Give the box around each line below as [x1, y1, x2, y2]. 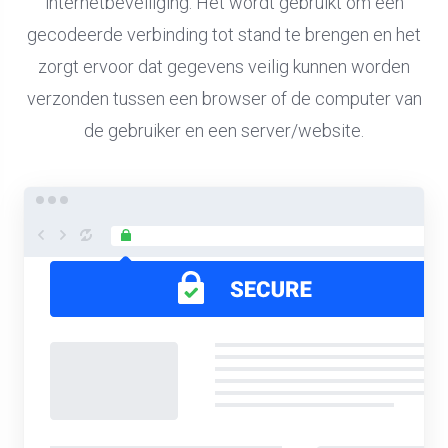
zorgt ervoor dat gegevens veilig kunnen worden [38, 56, 410, 77]
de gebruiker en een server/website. [84, 120, 364, 141]
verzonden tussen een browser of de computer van [26, 88, 422, 109]
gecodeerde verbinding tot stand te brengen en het [27, 24, 421, 45]
